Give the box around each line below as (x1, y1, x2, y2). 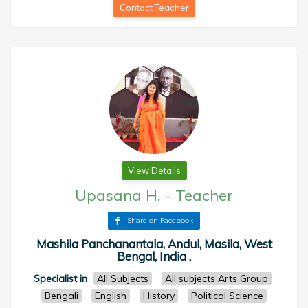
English (95, 289, 126, 302)
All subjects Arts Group (164, 272, 268, 285)
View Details (127, 165, 181, 176)
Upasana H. (75, 186, 160, 205)
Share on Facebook (127, 216, 193, 225)
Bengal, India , (117, 249, 191, 263)
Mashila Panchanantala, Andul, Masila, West (36, 236, 272, 251)
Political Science (191, 289, 263, 302)
